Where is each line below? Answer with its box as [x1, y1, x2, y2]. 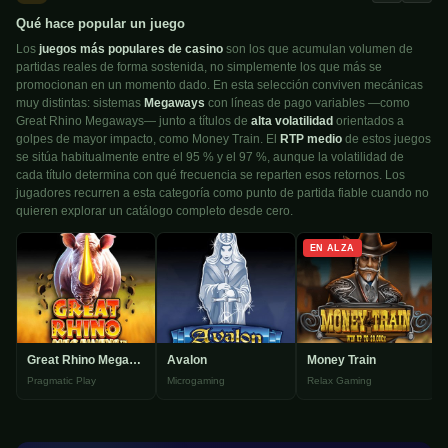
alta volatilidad [251, 113, 333, 128]
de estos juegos [342, 131, 431, 146]
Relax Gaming [307, 374, 372, 386]
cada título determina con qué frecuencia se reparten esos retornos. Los [16, 167, 405, 182]
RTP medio [280, 131, 342, 146]
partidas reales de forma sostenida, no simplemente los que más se [16, 59, 382, 74]
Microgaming [167, 374, 225, 386]
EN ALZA [310, 242, 355, 253]
